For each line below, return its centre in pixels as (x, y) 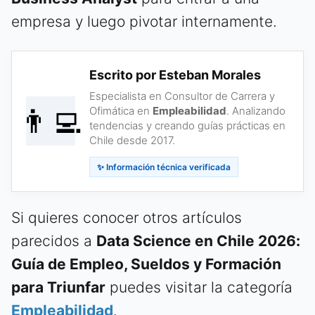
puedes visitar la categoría (199, 287)
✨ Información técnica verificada (164, 167)
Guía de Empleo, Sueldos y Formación (146, 264)
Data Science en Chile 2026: (198, 240)
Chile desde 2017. (132, 140)
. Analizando (256, 110)
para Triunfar (58, 287)
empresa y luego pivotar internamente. (144, 21)
